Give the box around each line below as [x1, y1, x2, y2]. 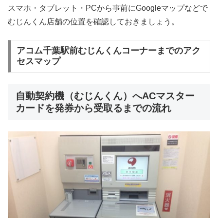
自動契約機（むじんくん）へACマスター [16, 91, 195, 102]
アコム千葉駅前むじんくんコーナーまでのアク [16, 46, 200, 56]
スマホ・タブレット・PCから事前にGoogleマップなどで [8, 4, 208, 13]
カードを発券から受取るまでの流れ [16, 103, 171, 114]
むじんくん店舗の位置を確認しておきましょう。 [8, 18, 179, 26]
